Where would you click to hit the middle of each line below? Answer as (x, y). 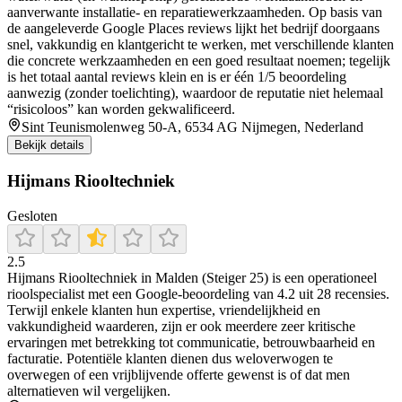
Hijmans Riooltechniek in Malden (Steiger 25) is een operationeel (192, 277)
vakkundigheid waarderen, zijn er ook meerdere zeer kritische (181, 326)
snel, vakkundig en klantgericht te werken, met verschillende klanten (201, 45)
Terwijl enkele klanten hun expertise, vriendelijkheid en (164, 310)
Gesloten (32, 215)
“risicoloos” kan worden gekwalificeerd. (121, 109)
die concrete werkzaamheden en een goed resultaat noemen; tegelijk (199, 61)
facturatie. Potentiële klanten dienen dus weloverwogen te (170, 358)
